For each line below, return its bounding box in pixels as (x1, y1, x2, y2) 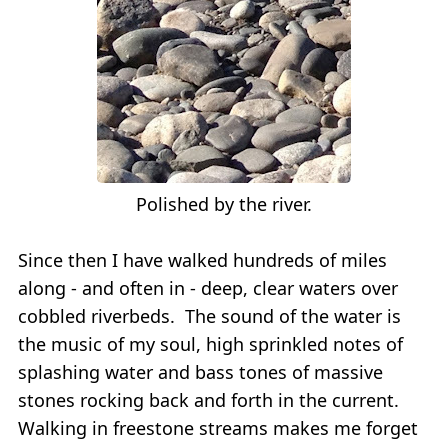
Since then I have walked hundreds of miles (18, 248, 387, 273)
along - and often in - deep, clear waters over (18, 276, 398, 301)
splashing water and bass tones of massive (18, 360, 383, 385)
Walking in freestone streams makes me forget (18, 416, 418, 441)
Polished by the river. (136, 192, 312, 217)
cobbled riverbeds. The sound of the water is (18, 304, 401, 329)
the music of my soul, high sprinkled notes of (18, 332, 403, 357)
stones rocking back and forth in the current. (18, 388, 404, 413)
